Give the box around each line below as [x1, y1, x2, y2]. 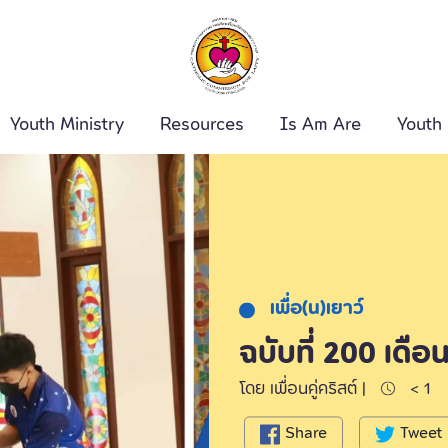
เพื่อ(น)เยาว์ [270, 291, 364, 328]
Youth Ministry [10, 107, 124, 142]
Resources [160, 107, 244, 142]
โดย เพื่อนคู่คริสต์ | [239, 373, 366, 406]
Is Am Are [280, 107, 361, 142]
